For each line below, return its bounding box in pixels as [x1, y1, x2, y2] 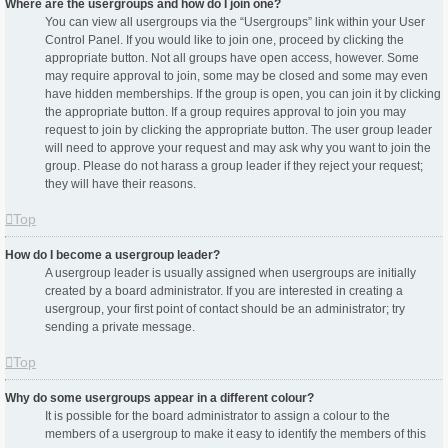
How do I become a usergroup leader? [5, 248, 220, 263]
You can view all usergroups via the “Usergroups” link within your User [45, 15, 425, 30]
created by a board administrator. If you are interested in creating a [45, 284, 403, 299]
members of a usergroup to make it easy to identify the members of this [45, 427, 426, 442]
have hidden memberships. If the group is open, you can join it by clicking [45, 87, 441, 102]
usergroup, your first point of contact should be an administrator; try [45, 302, 405, 317]
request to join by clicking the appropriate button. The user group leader [45, 123, 432, 138]
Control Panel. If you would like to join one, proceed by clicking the [45, 33, 404, 48]
